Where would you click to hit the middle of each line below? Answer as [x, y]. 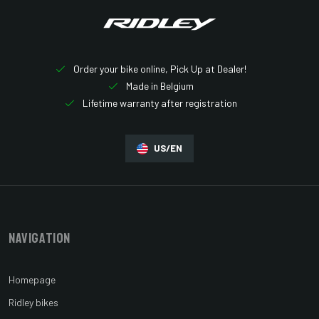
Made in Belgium [159, 86]
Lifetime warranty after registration [159, 103]
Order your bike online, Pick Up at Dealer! [159, 69]
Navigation [40, 239]
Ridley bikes [33, 303]
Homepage [32, 280]
